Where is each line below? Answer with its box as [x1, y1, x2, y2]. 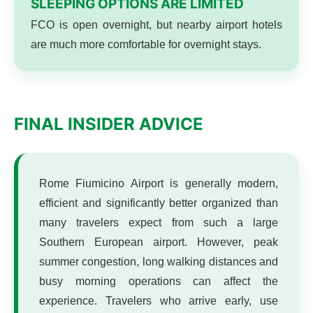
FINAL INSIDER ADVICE [14, 114, 203, 134]
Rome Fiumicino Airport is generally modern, [39, 177, 278, 189]
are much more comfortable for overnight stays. [31, 38, 261, 50]
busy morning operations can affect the [39, 275, 278, 287]
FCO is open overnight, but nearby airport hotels [31, 19, 282, 31]
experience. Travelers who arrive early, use [39, 295, 278, 307]
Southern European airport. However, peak [39, 236, 278, 248]
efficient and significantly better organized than [39, 197, 278, 209]
